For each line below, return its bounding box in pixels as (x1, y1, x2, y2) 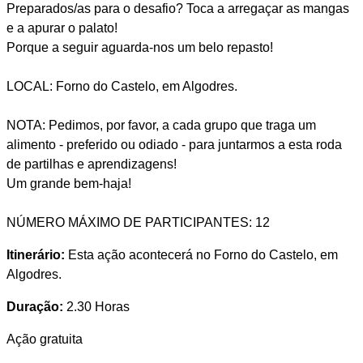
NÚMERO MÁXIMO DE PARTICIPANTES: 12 (6, 215, 270, 229)
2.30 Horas (62, 299, 130, 314)
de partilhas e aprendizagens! (6, 156, 177, 171)
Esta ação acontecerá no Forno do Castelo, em (64, 247, 338, 262)
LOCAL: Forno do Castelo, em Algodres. (6, 79, 237, 93)
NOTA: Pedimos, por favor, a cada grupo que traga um (6, 117, 316, 132)
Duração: (6, 299, 63, 314)
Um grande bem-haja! (6, 176, 131, 190)
